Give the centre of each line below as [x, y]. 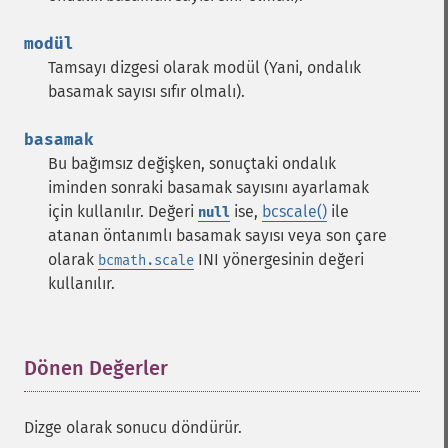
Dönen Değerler [96, 368]
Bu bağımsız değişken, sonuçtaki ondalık [192, 163]
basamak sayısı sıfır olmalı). [146, 91]
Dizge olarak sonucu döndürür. [133, 427]
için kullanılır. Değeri [123, 211]
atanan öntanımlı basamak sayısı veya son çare [217, 235]
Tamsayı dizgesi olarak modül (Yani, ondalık [204, 67]
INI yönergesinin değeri [279, 259]
